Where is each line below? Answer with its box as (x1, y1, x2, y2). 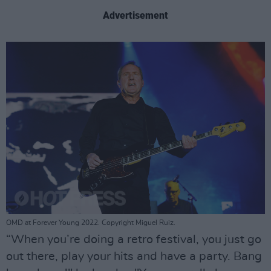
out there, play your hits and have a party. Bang (6, 250, 262, 263)
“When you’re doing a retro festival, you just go (6, 233, 261, 246)
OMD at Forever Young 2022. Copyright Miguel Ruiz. (6, 219, 175, 227)
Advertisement (103, 10, 168, 21)
